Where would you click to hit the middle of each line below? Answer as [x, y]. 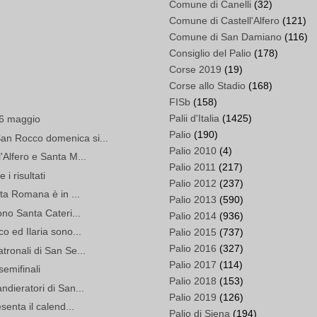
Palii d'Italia [194, 119]
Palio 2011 [192, 167]
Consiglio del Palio [210, 53]
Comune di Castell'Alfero [224, 21]
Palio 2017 [193, 265]
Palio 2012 [193, 184]
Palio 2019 [193, 298]
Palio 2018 [193, 281]
